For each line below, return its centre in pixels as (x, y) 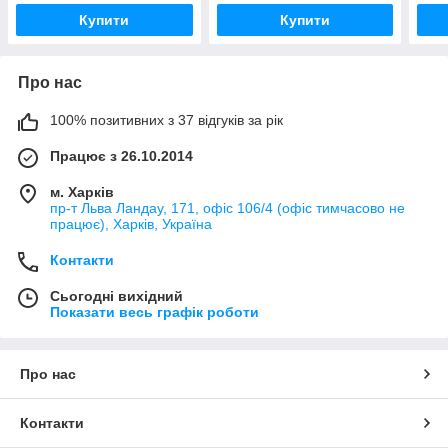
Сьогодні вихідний (116, 295)
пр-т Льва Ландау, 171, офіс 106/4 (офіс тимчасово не (227, 207)
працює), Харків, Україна (131, 223)
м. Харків (82, 191)
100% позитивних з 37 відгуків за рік (166, 119)
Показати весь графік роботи (154, 311)
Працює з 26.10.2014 (121, 155)
